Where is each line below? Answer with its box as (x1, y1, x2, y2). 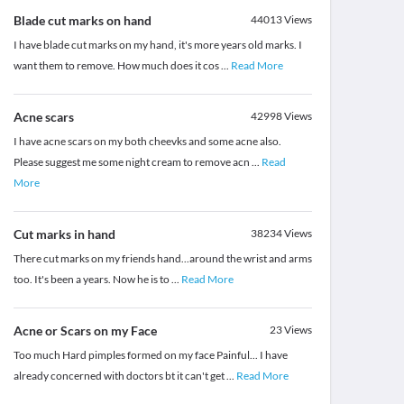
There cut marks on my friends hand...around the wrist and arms (13, 252, 312, 266)
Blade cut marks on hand (13, 13, 151, 29)
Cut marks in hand (13, 226, 115, 243)
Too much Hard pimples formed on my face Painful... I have (13, 348, 288, 363)
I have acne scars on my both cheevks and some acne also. (13, 134, 281, 149)
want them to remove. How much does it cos (13, 59, 221, 73)
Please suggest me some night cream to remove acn (13, 155, 252, 170)
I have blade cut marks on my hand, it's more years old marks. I (13, 38, 302, 52)
